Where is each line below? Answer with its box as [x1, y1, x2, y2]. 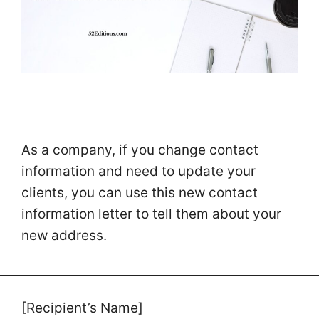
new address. [21, 226, 107, 244]
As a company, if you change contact [21, 141, 258, 158]
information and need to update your [21, 162, 256, 179]
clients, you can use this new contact [21, 184, 258, 201]
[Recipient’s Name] [21, 300, 147, 317]
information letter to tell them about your [21, 205, 281, 222]
